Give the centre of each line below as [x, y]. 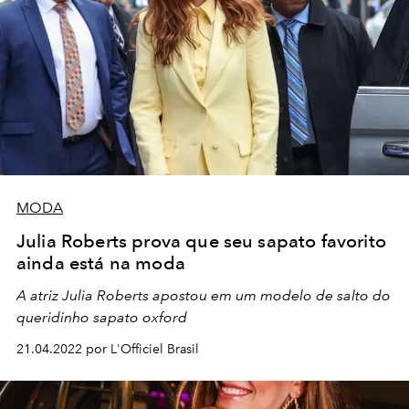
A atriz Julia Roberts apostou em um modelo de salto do [204, 296]
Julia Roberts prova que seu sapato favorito [201, 241]
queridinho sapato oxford [102, 318]
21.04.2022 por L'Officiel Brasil [108, 350]
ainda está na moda [101, 263]
